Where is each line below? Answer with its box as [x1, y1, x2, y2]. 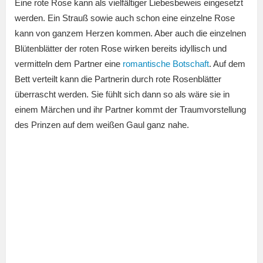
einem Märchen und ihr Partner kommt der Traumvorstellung [15, 104, 246, 115]
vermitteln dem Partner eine [15, 59, 123, 69]
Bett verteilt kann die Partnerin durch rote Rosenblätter [15, 74, 221, 85]
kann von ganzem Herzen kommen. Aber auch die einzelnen [15, 28, 246, 39]
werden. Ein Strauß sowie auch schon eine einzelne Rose [15, 13, 235, 23]
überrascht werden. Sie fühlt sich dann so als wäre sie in [15, 89, 230, 100]
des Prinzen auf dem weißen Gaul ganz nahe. [15, 120, 189, 130]
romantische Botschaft [123, 59, 209, 69]
